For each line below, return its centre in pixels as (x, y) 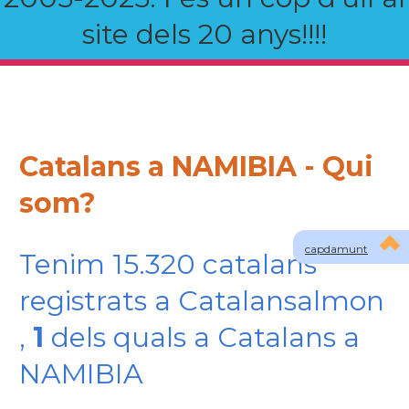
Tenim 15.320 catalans (168, 264)
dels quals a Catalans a (201, 337)
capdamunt (336, 249)
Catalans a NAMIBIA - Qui (196, 167)
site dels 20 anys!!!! (204, 34)
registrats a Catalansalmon (201, 301)
